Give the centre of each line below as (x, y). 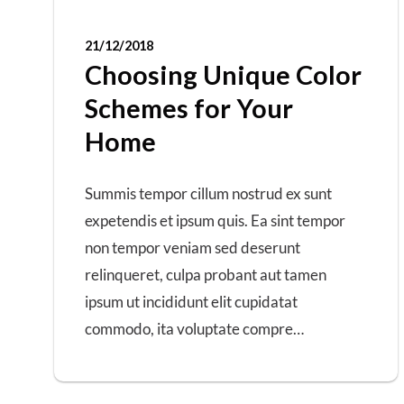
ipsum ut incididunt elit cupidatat (191, 302)
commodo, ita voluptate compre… (194, 329)
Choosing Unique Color (223, 74)
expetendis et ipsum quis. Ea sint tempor (215, 221)
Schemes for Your (189, 107)
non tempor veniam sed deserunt (193, 248)
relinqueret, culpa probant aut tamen (206, 275)
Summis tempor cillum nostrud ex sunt (208, 194)
